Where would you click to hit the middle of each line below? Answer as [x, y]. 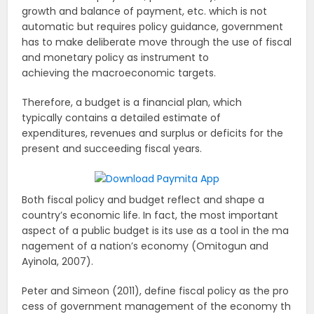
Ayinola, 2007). [58, 262]
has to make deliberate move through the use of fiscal [157, 42]
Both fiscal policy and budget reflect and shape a [143, 200]
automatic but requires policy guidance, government [153, 27]
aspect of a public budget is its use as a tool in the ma [156, 231]
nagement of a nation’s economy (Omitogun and [145, 246]
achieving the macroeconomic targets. [119, 73]
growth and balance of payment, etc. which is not [145, 12]
